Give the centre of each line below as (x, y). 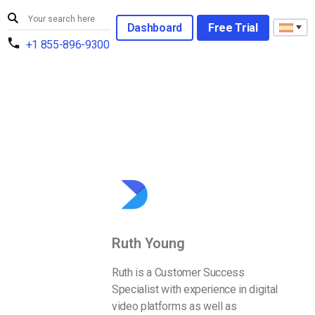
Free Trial (233, 27)
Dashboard (154, 27)
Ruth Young (148, 243)
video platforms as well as (174, 306)
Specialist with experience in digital (195, 289)
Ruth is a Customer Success (178, 272)
